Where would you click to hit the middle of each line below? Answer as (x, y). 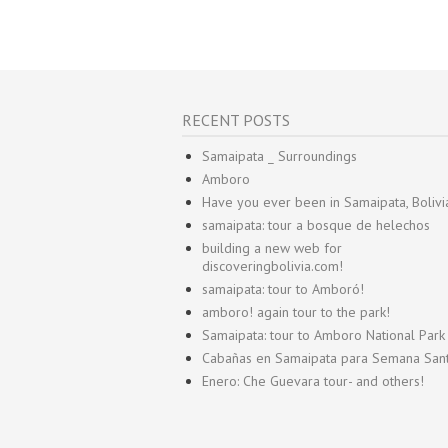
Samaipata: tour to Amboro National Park (323, 335)
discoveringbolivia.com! (272, 266)
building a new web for (272, 248)
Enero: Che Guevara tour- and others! (313, 381)
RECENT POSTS (236, 120)
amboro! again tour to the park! (296, 312)
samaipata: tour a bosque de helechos (316, 225)
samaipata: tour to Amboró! (283, 289)
